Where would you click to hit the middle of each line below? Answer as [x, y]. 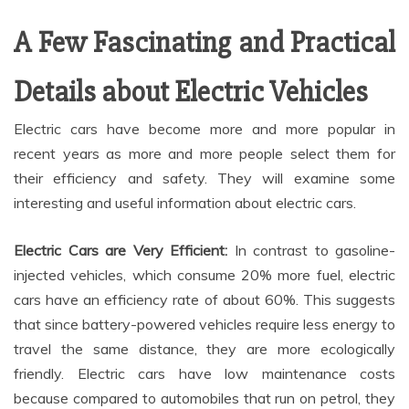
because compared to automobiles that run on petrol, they [204, 398]
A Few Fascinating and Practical [204, 42]
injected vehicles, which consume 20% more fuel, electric [204, 274]
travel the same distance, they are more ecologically [204, 348]
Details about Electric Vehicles [191, 91]
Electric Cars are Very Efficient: [124, 250]
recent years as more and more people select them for [204, 153]
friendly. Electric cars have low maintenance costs [204, 373]
